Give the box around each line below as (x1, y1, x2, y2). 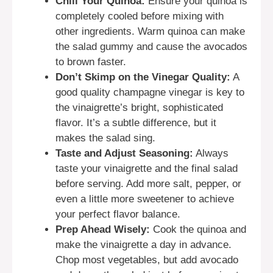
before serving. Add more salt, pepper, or (55, 178, 241, 190)
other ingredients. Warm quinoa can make (55, 26, 245, 38)
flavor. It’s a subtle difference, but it (55, 117, 216, 129)
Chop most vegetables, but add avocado (55, 254, 238, 266)
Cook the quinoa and (150, 224, 246, 236)
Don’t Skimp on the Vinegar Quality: (55, 71, 230, 83)
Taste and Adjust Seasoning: (55, 147, 193, 160)
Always (193, 147, 229, 160)
